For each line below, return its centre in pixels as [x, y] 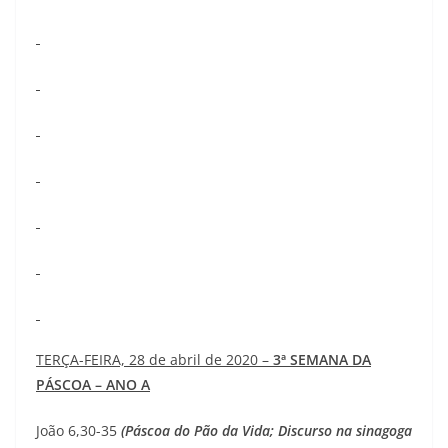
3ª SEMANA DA [322, 360]
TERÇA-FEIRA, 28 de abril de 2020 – [154, 360]
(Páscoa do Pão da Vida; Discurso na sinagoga [266, 431]
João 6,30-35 [76, 431]
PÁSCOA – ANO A [93, 385]
